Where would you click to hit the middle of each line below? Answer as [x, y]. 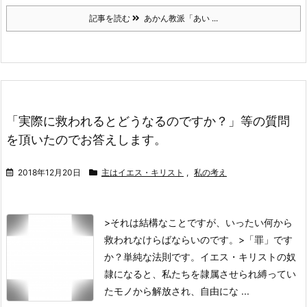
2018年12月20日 [49, 172]
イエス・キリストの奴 [248, 257]
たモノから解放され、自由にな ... [177, 291]
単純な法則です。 [162, 257]
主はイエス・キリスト [143, 172]
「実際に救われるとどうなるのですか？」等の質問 [148, 121]
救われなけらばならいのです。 [171, 240]
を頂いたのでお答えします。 [86, 139]
